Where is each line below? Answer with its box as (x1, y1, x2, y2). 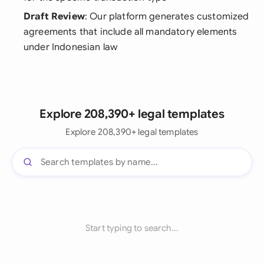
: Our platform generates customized (84, 11, 249, 22)
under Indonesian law (24, 41, 118, 53)
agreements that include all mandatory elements (24, 26, 237, 38)
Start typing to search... (85, 223, 179, 233)
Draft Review (24, 11, 85, 22)
